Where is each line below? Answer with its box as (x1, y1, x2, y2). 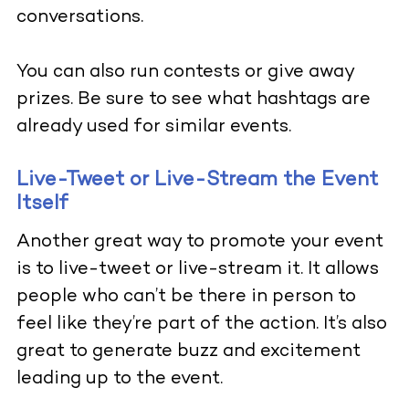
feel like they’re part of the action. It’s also (16, 315, 387, 335)
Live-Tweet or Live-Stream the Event (16, 170, 378, 192)
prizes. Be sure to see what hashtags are (16, 90, 371, 110)
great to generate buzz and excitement (16, 342, 361, 362)
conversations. (16, 8, 148, 28)
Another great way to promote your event (16, 233, 383, 253)
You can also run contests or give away (16, 63, 354, 83)
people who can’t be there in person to (16, 288, 356, 308)
